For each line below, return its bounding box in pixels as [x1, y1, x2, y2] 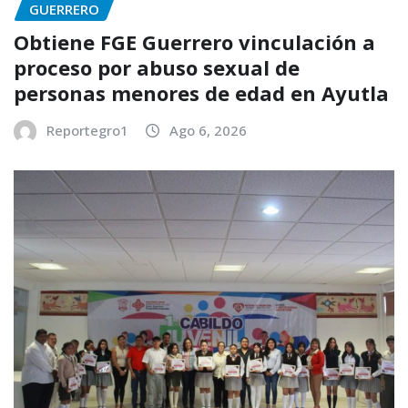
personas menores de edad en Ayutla [14, 79, 389, 107]
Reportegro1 [46, 121, 128, 140]
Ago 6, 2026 [169, 121, 247, 140]
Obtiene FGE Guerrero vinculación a [14, 28, 375, 56]
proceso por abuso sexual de [14, 54, 300, 82]
